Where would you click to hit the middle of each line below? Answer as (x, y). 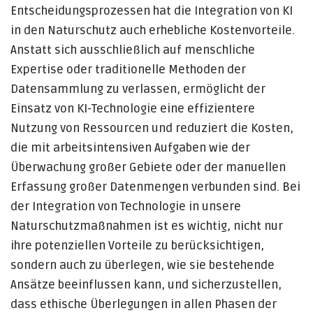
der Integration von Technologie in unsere (126, 206)
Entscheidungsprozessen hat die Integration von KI (152, 11)
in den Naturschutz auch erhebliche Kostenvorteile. (153, 30)
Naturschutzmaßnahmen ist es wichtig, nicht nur (147, 226)
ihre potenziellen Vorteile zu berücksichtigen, (137, 246)
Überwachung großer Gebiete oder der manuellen (148, 167)
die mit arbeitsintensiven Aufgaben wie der (130, 148)
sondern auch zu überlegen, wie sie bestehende (143, 265)
